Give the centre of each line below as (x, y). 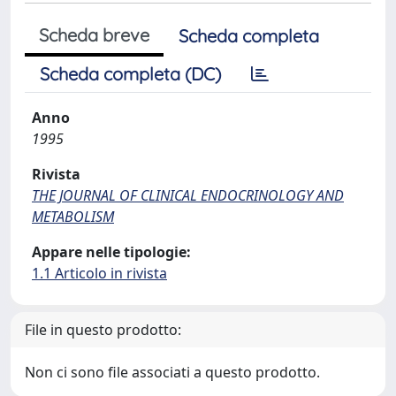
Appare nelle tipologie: (111, 252)
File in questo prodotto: (103, 330)
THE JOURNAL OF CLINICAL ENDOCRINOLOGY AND (188, 195)
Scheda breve (94, 35)
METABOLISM (73, 217)
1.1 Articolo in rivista (99, 273)
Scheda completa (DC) (130, 74)
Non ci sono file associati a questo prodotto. (172, 372)
